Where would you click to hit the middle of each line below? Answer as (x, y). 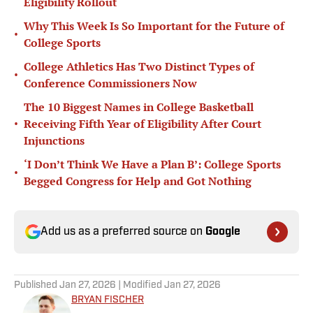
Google (223, 232)
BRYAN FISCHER (108, 300)
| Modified (140, 286)
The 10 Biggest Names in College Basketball (139, 107)
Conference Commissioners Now (110, 83)
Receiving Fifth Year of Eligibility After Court (143, 124)
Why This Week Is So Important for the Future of (154, 26)
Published (37, 286)
